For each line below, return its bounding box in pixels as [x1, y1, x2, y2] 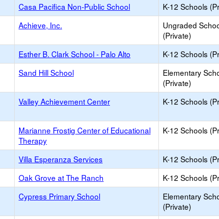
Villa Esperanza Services [19, 153, 103, 164]
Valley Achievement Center [19, 96, 110, 107]
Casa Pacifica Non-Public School [19, 1, 130, 12]
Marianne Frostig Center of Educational [19, 125, 151, 135]
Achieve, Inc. [19, 20, 62, 30]
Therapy [19, 135, 47, 146]
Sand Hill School [19, 67, 74, 78]
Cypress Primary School [19, 191, 100, 201]
